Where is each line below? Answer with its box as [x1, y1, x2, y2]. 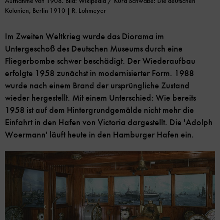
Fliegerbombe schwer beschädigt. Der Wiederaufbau [5, 55, 195, 67]
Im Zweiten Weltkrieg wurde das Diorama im [5, 31, 164, 42]
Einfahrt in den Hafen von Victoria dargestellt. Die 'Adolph [5, 117, 213, 128]
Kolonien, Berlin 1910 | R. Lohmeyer [5, 6, 106, 15]
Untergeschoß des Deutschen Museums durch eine [5, 43, 183, 55]
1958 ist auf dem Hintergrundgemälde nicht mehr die [5, 105, 194, 116]
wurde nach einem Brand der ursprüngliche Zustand [5, 80, 190, 91]
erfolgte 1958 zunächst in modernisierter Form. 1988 [5, 68, 194, 79]
